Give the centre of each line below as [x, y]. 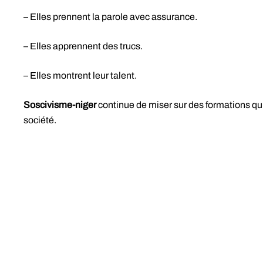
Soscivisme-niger [60, 104]
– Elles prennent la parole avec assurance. [110, 16]
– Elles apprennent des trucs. [83, 46]
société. [40, 120]
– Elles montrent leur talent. [80, 75]
